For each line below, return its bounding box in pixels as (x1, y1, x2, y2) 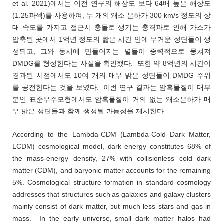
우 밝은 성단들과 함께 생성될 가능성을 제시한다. (12, 107, 166, 115)
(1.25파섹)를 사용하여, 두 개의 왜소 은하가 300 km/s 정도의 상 (12, 11, 211, 19)
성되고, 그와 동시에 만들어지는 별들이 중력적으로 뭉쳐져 (12, 47, 211, 55)
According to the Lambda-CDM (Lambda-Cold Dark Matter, (12, 130, 211, 138)
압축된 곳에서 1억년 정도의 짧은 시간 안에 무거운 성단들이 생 (12, 35, 211, 43)
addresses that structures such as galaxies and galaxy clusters (12, 190, 211, 198)
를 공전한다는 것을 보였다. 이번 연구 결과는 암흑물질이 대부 (12, 83, 211, 91)
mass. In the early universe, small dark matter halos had (12, 214, 211, 222)
